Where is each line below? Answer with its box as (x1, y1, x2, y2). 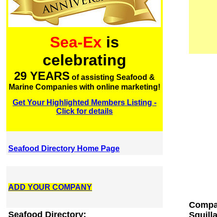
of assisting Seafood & (70, 73, 155, 82)
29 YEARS (14, 69, 70, 83)
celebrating (43, 51, 126, 69)
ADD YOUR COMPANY (8, 183, 92, 192)
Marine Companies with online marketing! (9, 83, 160, 92)
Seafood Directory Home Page (8, 144, 120, 153)
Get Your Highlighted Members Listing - (13, 98, 156, 107)
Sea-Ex (50, 33, 102, 51)
